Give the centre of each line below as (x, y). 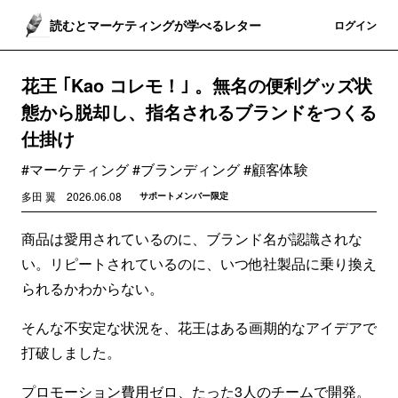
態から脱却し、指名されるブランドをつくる (199, 111)
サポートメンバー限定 (184, 195)
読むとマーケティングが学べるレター (155, 24)
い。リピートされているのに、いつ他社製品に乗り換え (199, 263)
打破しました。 (71, 352)
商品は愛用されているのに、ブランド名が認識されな (192, 239)
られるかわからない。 (92, 288)
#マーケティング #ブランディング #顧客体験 (165, 169)
